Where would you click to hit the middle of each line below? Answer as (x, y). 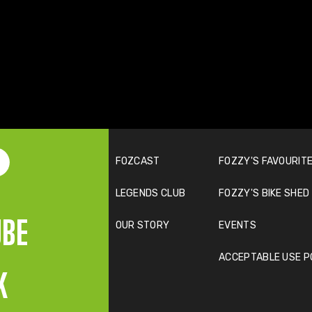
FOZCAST (138, 161)
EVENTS (237, 225)
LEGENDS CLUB (150, 193)
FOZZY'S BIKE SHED (264, 193)
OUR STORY (142, 225)
